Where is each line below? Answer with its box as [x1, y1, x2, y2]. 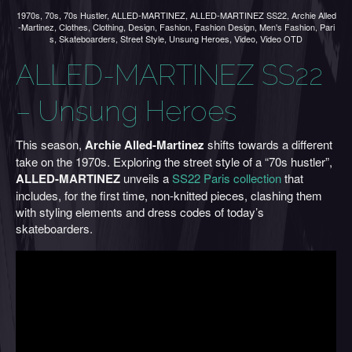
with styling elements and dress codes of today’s [16, 203, 264, 220]
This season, [16, 136, 85, 152]
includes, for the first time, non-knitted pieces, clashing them [16, 187, 322, 203]
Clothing [92, 20, 123, 33]
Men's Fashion [258, 20, 315, 33]
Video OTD [260, 32, 302, 45]
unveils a [120, 170, 172, 186]
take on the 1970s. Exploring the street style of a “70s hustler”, [16, 153, 332, 170]
